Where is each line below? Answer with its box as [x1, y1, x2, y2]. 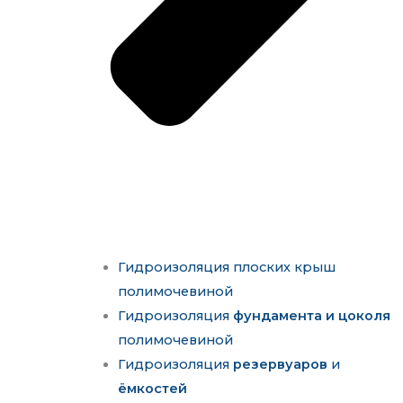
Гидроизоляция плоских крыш [118, 259, 336, 276]
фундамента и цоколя [233, 308, 391, 325]
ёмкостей [118, 381, 188, 398]
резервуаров [233, 356, 328, 373]
